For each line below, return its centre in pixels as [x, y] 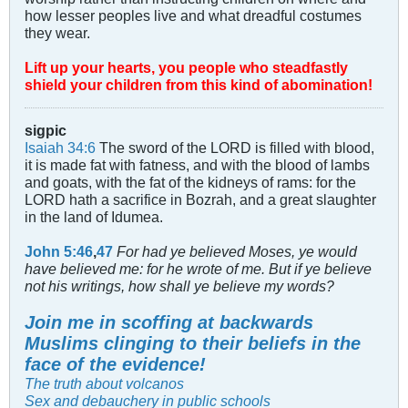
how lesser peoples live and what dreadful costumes [193, 15]
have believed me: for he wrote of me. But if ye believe [198, 268]
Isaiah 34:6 [60, 147]
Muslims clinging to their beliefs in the [193, 343]
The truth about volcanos [104, 383]
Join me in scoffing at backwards [169, 322]
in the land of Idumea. [94, 216]
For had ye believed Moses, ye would [237, 251]
